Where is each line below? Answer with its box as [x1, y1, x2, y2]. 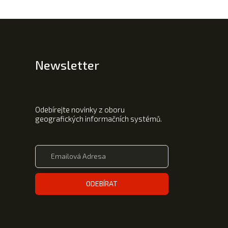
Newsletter [35, 57, 99, 72]
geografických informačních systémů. [35, 113, 162, 123]
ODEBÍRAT [86, 179, 118, 188]
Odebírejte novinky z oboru [35, 104, 125, 114]
